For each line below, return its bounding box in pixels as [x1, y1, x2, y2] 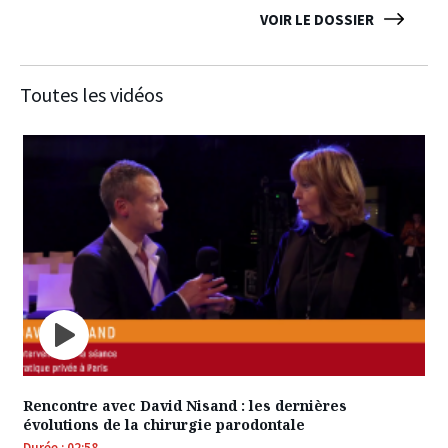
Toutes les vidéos [20, 81, 163, 107]
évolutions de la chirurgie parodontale [23, 414, 305, 434]
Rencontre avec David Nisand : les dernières [23, 395, 347, 415]
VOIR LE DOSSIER [260, 9, 374, 29]
